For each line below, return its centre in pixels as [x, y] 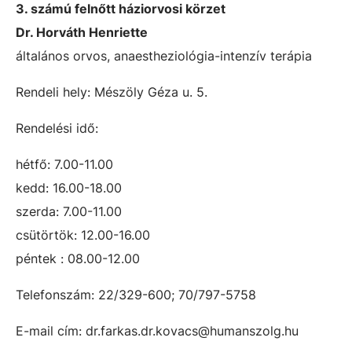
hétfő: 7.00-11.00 [64, 164]
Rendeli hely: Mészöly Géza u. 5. [112, 92]
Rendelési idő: [57, 128]
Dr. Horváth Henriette [82, 32]
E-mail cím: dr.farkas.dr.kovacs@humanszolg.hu [157, 331]
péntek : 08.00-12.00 [86, 258]
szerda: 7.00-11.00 [69, 211]
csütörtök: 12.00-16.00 [83, 235]
